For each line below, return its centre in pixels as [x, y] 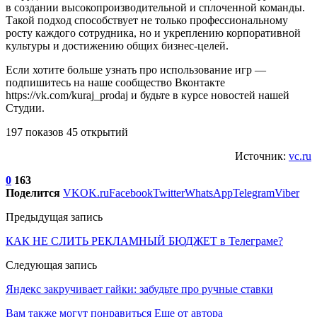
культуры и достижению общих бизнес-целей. [117, 46]
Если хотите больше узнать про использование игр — [136, 70]
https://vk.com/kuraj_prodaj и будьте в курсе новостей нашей [148, 96]
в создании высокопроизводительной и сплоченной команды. [155, 8]
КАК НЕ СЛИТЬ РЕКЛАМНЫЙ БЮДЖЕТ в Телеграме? [144, 241]
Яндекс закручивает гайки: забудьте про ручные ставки [139, 289]
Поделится [33, 193]
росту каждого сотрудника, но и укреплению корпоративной [153, 33]
